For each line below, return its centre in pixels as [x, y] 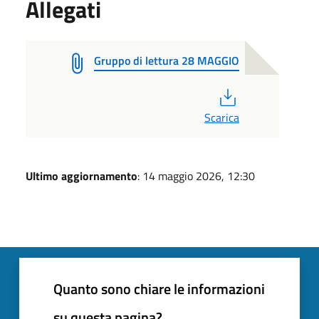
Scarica [221, 117]
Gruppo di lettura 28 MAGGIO [167, 60]
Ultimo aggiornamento [82, 176]
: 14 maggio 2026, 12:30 [196, 176]
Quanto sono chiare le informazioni [159, 288]
